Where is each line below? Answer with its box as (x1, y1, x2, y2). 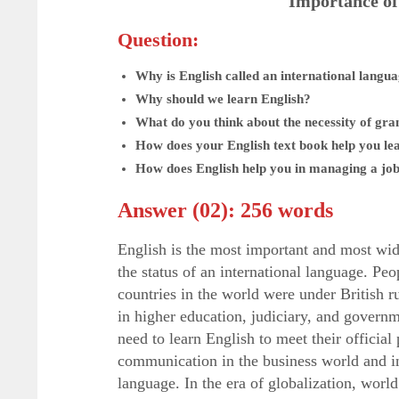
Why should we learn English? (135, 92, 311, 106)
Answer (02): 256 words (118, 199, 333, 222)
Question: (118, 28, 199, 51)
